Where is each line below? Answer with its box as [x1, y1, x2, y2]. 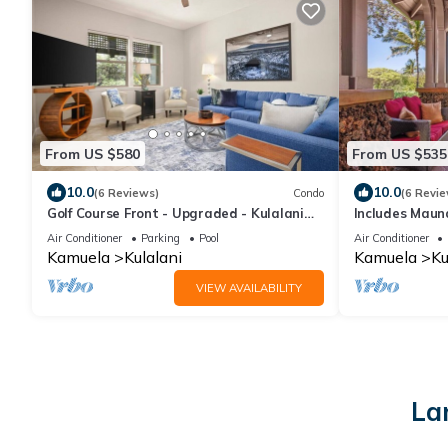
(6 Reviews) [94, 185, 159, 200]
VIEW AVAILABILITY [195, 281, 302, 296]
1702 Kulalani [353, 223, 442, 240]
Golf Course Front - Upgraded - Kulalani [47, 205, 304, 222]
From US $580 [45, 144, 140, 163]
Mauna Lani [47, 223, 122, 240]
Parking [141, 231, 180, 246]
